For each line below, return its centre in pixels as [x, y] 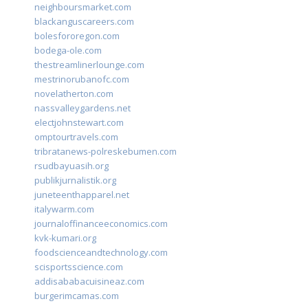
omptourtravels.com [76, 137]
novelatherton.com [74, 94]
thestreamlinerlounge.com [89, 65]
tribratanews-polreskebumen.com [106, 152]
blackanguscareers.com [84, 22]
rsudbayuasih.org [71, 166]
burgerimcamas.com [77, 296]
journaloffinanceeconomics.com [101, 224]
